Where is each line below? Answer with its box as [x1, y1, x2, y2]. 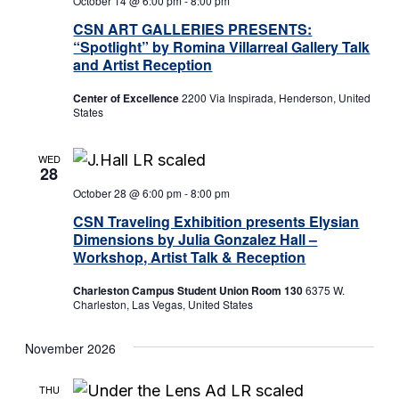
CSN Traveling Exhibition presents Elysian [73, 211, 360, 232]
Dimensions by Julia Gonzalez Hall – [73, 229, 318, 250]
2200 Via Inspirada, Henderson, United [182, 90, 371, 106]
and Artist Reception [73, 54, 213, 76]
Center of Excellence [73, 90, 183, 107]
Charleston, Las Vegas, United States [73, 297, 254, 313]
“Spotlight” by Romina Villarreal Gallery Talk [73, 37, 370, 58]
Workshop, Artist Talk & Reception [73, 247, 306, 268]
